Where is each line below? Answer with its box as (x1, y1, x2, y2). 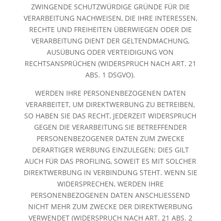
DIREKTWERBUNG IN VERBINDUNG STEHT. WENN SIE (23, 167, 197, 177)
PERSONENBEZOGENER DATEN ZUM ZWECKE (36, 133, 184, 143)
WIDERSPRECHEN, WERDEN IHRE (57, 179, 164, 188)
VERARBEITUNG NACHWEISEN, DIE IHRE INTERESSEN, (23, 13, 197, 23)
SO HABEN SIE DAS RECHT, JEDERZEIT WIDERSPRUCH (24, 110, 197, 120)
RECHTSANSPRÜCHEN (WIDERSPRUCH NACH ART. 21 (24, 58, 196, 68)
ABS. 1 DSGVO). (85, 70, 136, 79)
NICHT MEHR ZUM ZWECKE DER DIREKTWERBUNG (28, 201, 193, 211)
